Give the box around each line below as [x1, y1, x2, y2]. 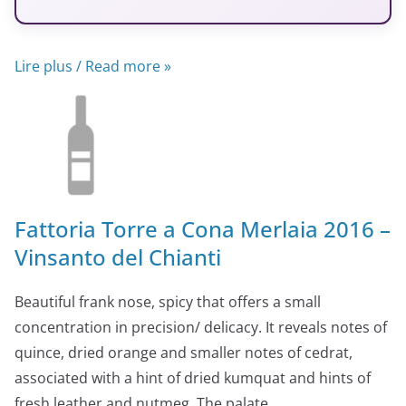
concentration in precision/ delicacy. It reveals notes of [14, 316, 387, 337]
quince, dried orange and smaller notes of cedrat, [14, 342, 353, 362]
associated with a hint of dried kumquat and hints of [14, 367, 371, 388]
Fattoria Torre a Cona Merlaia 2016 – [14, 213, 391, 244]
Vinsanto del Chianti [14, 241, 221, 272]
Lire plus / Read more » [14, 55, 171, 76]
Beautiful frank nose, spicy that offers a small [14, 291, 321, 312]
